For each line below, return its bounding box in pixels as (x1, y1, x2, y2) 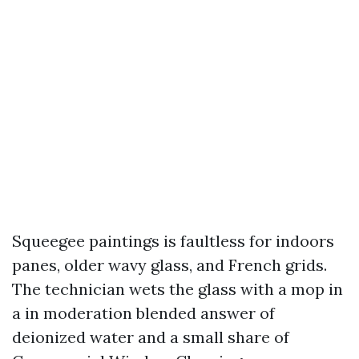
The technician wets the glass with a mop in (12, 279, 343, 299)
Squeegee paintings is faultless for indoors (12, 231, 334, 251)
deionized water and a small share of (12, 327, 289, 347)
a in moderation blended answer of (12, 303, 275, 323)
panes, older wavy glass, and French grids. (12, 255, 327, 275)
